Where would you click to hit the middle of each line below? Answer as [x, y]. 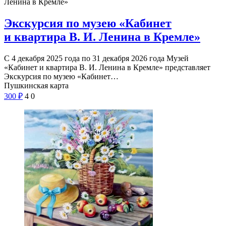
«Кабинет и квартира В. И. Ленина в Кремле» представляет [107, 67]
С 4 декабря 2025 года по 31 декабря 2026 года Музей [96, 58]
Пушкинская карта [36, 85]
